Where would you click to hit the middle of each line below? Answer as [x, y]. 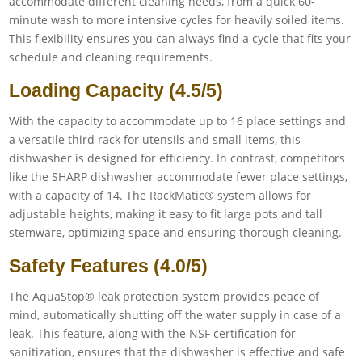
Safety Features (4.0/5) [109, 265]
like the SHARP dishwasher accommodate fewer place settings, [179, 176]
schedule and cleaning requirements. [111, 57]
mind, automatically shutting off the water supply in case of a [175, 314]
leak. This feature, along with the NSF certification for [153, 333]
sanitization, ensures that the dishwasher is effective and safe [177, 351]
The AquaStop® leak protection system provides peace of [164, 296]
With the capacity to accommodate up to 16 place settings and [178, 120]
